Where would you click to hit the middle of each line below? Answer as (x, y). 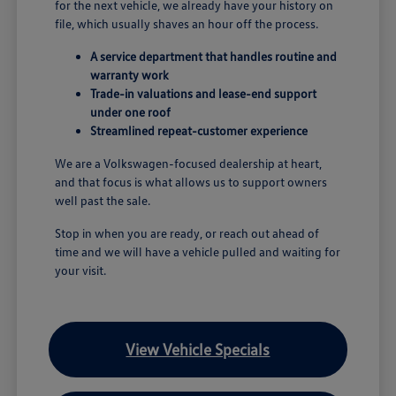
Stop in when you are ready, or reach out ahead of (187, 232)
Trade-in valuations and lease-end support (204, 93)
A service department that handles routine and (214, 56)
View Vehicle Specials (198, 349)
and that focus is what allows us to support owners (191, 181)
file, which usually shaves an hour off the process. (187, 23)
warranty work (130, 74)
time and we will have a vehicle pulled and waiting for (198, 251)
